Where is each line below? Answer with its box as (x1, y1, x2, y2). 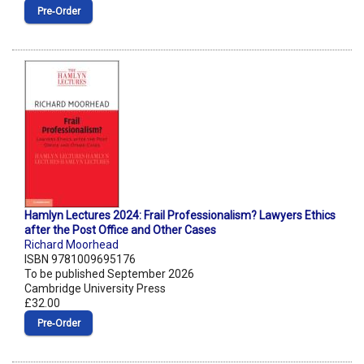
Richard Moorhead (24, 238, 119, 252)
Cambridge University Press (24, 282, 166, 296)
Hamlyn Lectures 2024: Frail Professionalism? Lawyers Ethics (24, 209, 336, 223)
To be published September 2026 (24, 267, 194, 281)
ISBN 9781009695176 (24, 253, 136, 266)
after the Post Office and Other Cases (24, 223, 216, 237)
